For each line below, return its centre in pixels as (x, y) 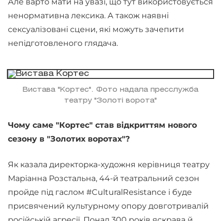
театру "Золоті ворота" (110, 101)
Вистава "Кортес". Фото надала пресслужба (110, 90)
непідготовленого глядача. (63, 43)
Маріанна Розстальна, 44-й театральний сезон (104, 178)
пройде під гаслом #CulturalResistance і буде (100, 192)
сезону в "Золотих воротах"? (69, 139)
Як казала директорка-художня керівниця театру (109, 165)
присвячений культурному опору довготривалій (108, 206)
